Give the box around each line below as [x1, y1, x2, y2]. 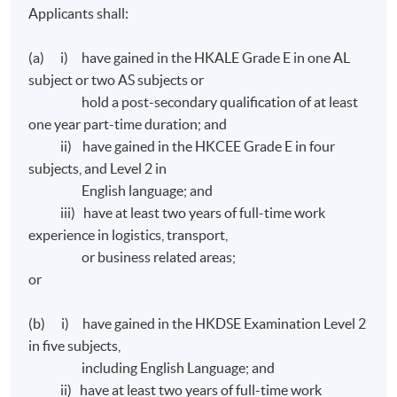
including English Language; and [28, 360, 276, 377]
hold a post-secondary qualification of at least [28, 94, 359, 111]
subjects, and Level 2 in [28, 160, 167, 177]
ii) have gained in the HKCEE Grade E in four [28, 138, 336, 155]
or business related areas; [28, 249, 237, 266]
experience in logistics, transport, [28, 227, 229, 244]
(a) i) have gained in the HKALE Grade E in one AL [28, 50, 351, 66]
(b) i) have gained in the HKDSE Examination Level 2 [28, 315, 367, 332]
